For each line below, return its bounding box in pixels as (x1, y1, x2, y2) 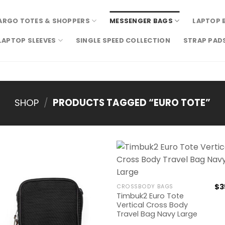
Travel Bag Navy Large (117, 208, 198, 219)
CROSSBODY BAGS (117, 183, 173, 191)
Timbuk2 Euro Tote (117, 190, 184, 201)
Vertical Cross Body (117, 199, 188, 210)
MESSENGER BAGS (109, 16, 173, 25)
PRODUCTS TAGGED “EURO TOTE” (51, 96, 211, 109)
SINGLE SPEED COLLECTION (75, 36, 170, 45)
